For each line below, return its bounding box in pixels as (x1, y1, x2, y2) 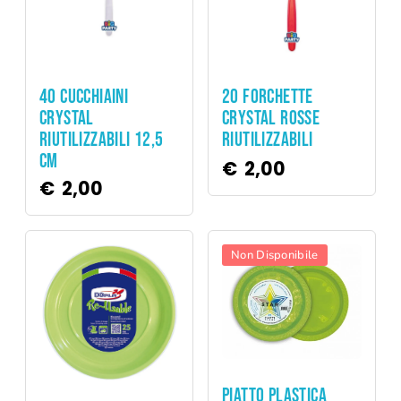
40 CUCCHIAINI (39, 85, 129, 110)
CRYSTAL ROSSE (222, 107, 320, 132)
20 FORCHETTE (222, 85, 313, 110)
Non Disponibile (231, 247, 319, 264)
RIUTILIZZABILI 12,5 (39, 128, 164, 153)
